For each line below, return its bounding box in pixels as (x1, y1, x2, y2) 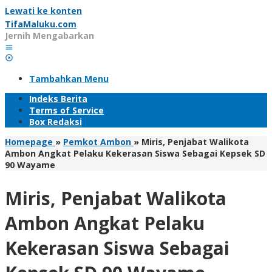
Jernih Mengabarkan (5, 30, 94, 41)
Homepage (5, 136, 53, 148)
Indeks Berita (29, 93, 87, 104)
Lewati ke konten (5, 5, 82, 16)
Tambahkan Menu (29, 73, 109, 84)
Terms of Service (29, 104, 104, 116)
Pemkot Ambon (63, 136, 131, 148)
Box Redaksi (29, 116, 82, 127)
